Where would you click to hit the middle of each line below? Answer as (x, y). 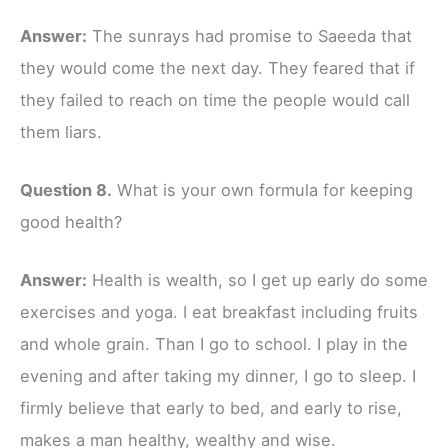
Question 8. (66, 190)
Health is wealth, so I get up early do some (257, 280)
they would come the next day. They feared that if (217, 67)
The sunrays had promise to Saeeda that (249, 35)
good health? (71, 222)
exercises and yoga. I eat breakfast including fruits (219, 312)
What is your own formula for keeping (262, 190)
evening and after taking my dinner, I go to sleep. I (218, 376)
